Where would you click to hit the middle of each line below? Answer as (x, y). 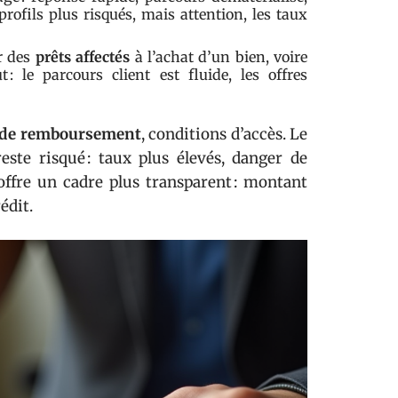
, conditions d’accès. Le (224, 134)
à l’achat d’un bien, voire (219, 57)
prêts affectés (83, 57)
